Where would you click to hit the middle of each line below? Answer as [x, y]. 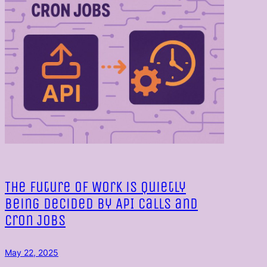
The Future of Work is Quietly [95, 187]
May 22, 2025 [32, 252]
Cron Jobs [35, 221]
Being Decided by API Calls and [101, 204]
